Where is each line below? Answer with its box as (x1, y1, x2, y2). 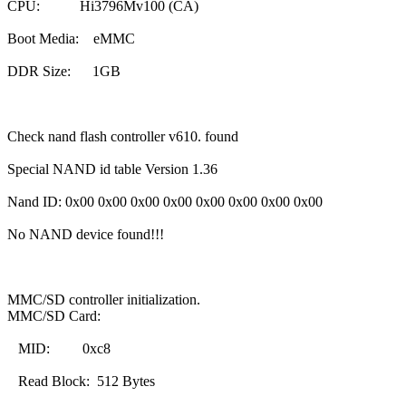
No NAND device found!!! (7, 226, 164, 242)
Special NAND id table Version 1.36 (7, 160, 217, 177)
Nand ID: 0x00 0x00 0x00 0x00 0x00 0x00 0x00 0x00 (7, 193, 323, 209)
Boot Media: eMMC (7, 30, 135, 46)
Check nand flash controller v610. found (7, 128, 238, 144)
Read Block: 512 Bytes (7, 372, 155, 389)
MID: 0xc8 (7, 340, 111, 356)
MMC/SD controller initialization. (7, 291, 200, 307)
